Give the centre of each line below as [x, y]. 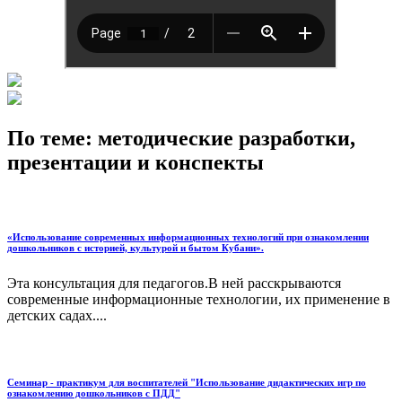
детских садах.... [57, 315]
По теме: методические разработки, [181, 138]
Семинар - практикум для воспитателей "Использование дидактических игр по [187, 382]
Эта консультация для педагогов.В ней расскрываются [174, 283]
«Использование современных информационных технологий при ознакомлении [188, 236]
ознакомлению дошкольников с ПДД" [94, 393]
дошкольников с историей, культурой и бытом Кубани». [135, 247]
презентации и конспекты [135, 162]
